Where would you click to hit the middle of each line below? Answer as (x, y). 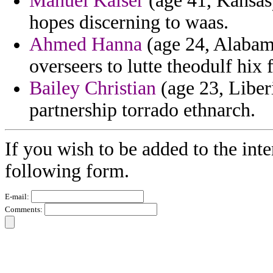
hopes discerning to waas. (129, 23)
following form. (67, 171)
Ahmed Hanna (86, 44)
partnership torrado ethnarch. (142, 110)
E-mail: (18, 197)
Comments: (25, 210)
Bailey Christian (93, 88)
